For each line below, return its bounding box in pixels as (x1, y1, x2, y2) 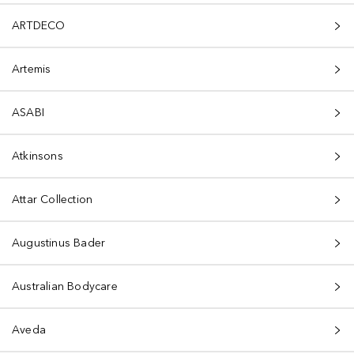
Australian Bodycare (12, 280, 118, 293)
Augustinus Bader (12, 236, 106, 250)
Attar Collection (12, 193, 93, 206)
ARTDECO (12, 19, 66, 32)
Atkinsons (12, 149, 63, 163)
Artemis (12, 62, 51, 76)
